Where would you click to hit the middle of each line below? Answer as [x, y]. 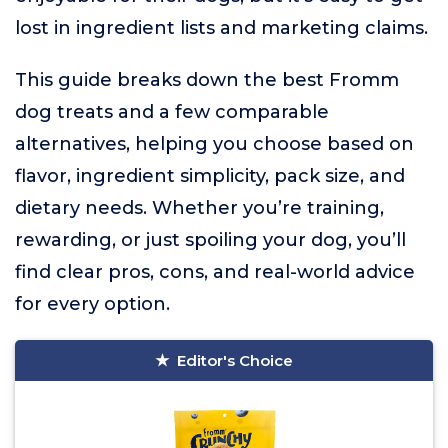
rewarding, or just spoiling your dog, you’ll [210, 240]
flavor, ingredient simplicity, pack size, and [210, 176]
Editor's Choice [235, 360]
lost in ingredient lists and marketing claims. [221, 28]
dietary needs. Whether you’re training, [199, 208]
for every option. [92, 304]
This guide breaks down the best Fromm [207, 80]
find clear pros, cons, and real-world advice [215, 272]
